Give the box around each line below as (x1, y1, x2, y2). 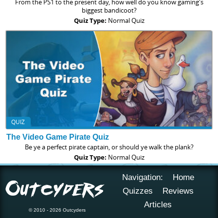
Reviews (162, 186, 194, 196)
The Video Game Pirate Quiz (6, 132, 109, 141)
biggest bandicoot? (81, 5, 137, 15)
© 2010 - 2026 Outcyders (29, 207, 86, 213)
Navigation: (122, 172, 163, 182)
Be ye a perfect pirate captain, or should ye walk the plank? (24, 142, 194, 151)
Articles (144, 200, 172, 209)
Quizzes (122, 186, 153, 196)
